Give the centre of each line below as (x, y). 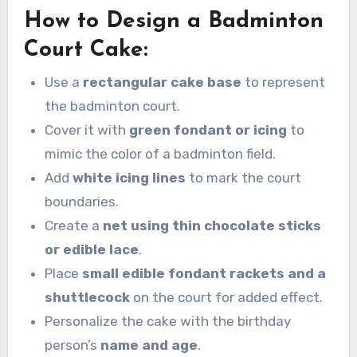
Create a (73, 225)
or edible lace (91, 249)
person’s (72, 345)
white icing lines (129, 177)
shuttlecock (87, 297)
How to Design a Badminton (173, 22)
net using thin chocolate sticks (212, 225)
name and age (149, 345)
